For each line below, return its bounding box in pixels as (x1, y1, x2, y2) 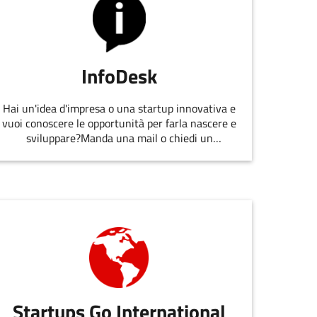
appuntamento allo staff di (56, 144, 183, 161)
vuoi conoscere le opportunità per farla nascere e (2, 114, 237, 132)
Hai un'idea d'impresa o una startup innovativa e (3, 99, 236, 117)
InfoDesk (81, 60, 158, 91)
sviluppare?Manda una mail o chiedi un (25, 129, 213, 146)
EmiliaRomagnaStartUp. (62, 158, 177, 176)
